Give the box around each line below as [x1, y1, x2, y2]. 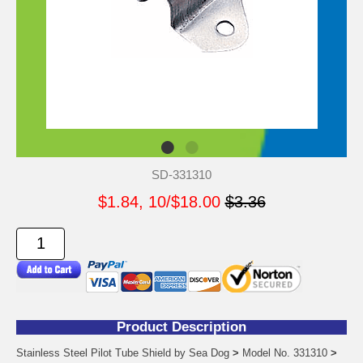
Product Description [117, 318, 246, 335]
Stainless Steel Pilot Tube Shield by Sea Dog [16, 346, 233, 359]
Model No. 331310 [239, 346, 331, 359]
